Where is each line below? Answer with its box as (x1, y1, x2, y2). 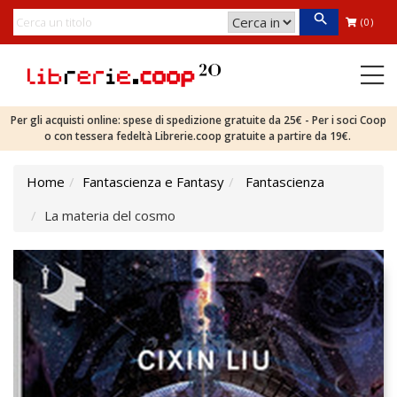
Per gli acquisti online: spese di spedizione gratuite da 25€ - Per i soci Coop (11, 113, 386, 128)
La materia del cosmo (44, 206, 175, 224)
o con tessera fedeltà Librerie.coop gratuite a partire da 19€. (43, 128, 354, 144)
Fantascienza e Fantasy (82, 173, 224, 191)
